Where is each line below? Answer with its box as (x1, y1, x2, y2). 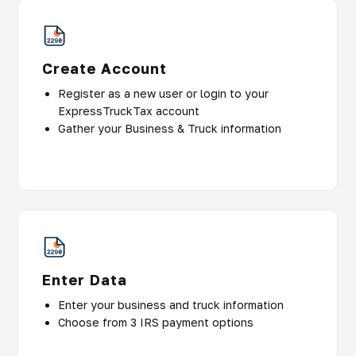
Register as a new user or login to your (58, 86, 269, 100)
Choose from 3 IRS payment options (58, 315, 253, 329)
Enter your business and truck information (58, 297, 284, 311)
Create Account (42, 59, 167, 77)
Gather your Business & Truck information (58, 121, 281, 135)
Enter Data (42, 270, 127, 288)
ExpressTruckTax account (58, 103, 199, 118)
